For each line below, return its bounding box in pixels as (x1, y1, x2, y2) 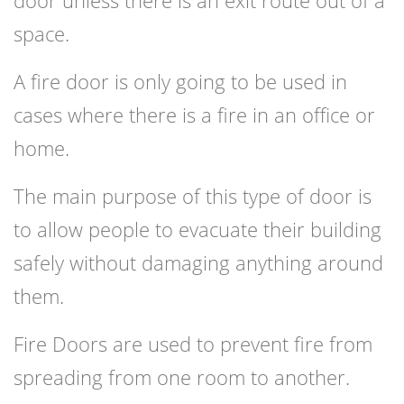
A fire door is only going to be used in (14, 68, 347, 96)
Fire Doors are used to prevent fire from (14, 330, 372, 358)
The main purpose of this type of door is (14, 182, 372, 210)
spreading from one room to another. (14, 363, 350, 391)
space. (14, 20, 69, 48)
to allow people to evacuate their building (14, 216, 381, 243)
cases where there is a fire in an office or (14, 101, 375, 129)
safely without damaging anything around (14, 249, 383, 277)
